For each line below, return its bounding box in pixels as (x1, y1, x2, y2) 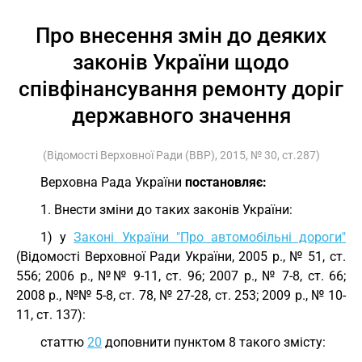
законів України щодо (73, 50, 289, 74)
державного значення (71, 103, 291, 128)
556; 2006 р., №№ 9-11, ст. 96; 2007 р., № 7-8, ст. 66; (16, 268, 346, 284)
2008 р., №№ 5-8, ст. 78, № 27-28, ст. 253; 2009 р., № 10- (16, 288, 346, 303)
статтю (40, 335, 87, 350)
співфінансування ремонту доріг (19, 77, 343, 101)
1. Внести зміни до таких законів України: (40, 202, 293, 217)
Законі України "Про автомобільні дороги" (74, 229, 347, 245)
